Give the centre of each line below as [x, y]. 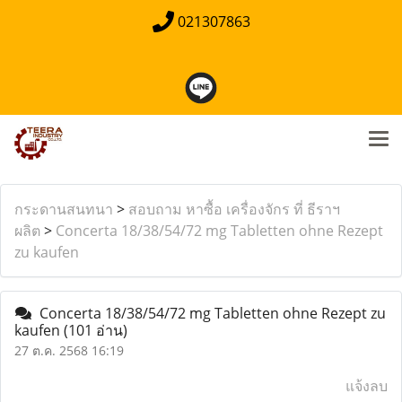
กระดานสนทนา [64, 209]
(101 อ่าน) [96, 330]
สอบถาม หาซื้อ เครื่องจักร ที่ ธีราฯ [234, 209]
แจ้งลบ [367, 386]
